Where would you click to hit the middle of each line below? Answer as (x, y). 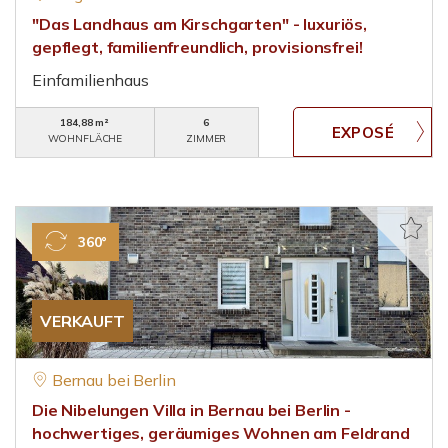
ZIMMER (206, 138)
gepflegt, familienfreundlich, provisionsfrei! (197, 47)
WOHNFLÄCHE (85, 138)
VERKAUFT (82, 321)
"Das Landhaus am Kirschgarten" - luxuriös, (199, 24)
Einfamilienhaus (90, 80)
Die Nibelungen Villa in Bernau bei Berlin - (191, 410)
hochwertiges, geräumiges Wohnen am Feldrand (221, 433)
